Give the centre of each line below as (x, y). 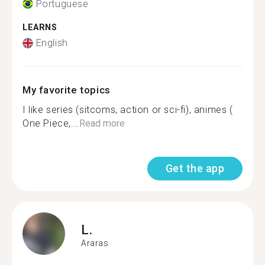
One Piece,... (51, 123)
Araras (95, 243)
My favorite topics (67, 90)
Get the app (195, 168)
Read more (102, 123)
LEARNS (40, 27)
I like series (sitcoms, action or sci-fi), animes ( (128, 110)
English (52, 43)
